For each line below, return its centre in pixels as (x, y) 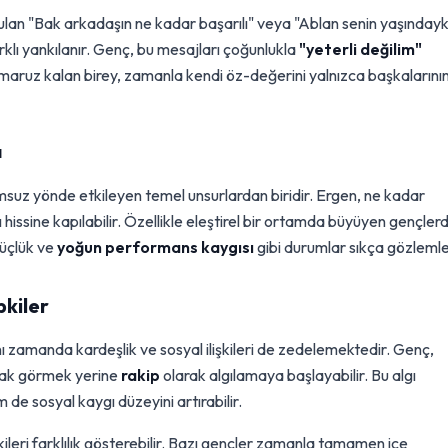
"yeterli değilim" (360, 49)
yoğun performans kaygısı (155, 247)
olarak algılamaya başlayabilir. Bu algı (288, 375)
